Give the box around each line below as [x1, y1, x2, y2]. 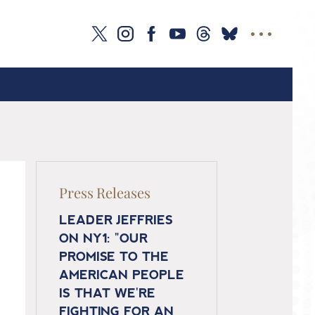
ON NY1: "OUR [58, 233, 148, 246]
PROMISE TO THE [58, 251, 169, 264]
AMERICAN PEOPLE [58, 269, 185, 283]
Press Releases [58, 183, 151, 202]
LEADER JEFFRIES [58, 214, 174, 228]
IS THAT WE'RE [58, 288, 156, 301]
